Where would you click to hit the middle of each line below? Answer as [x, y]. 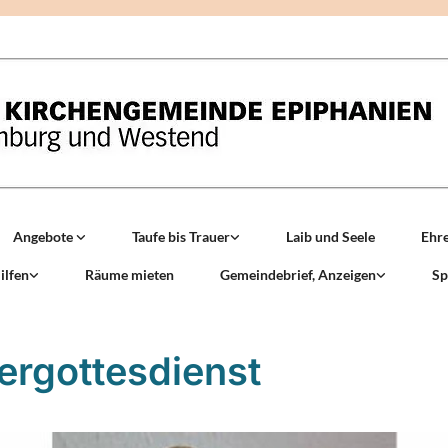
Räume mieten [129, 274]
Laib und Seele [330, 236]
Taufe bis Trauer [181, 236]
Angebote [44, 236]
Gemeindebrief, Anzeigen [297, 274]
